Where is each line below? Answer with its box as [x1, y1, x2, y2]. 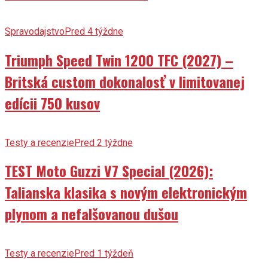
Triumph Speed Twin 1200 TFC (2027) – [5, 48, 233, 71]
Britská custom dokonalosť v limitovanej [5, 70, 245, 92]
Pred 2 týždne [74, 136, 133, 148]
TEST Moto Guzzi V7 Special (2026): [5, 160, 213, 182]
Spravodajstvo [5, 25, 65, 37]
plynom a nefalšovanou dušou [5, 203, 178, 225]
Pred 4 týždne [65, 25, 123, 37]
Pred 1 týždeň [74, 248, 133, 260]
